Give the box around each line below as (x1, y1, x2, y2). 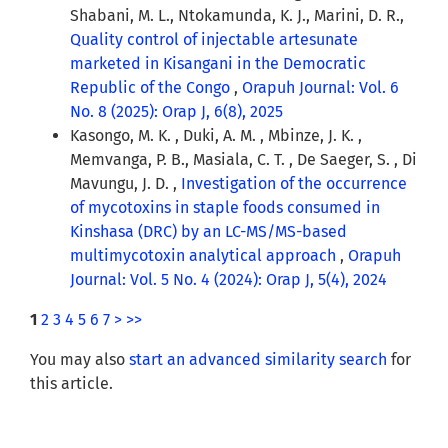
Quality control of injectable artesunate (70, 30, 358, 50)
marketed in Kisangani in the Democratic (70, 54, 366, 74)
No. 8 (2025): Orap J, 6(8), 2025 (70, 102, 283, 122)
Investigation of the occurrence (181, 174, 407, 194)
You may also (30, 350, 129, 370)
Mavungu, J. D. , (70, 174, 181, 194)
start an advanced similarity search (129, 350, 387, 370)
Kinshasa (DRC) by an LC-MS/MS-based (70, 222, 347, 242)
